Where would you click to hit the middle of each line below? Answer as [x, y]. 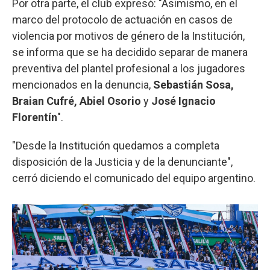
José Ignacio [184, 101]
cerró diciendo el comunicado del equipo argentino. [134, 178]
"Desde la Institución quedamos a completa [116, 145]
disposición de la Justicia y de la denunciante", [122, 162]
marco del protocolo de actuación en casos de [122, 19]
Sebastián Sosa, [192, 84]
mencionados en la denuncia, [81, 84]
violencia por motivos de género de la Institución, [128, 36]
